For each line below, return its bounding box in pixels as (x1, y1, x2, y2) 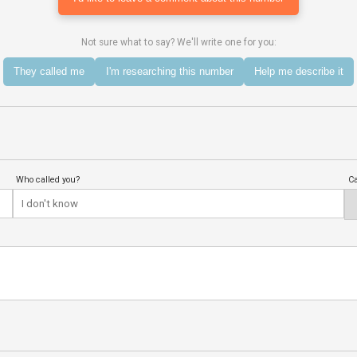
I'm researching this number (105, 65, 233, 78)
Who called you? (15, 175, 80, 186)
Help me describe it (254, 65, 344, 78)
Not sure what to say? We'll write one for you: (80, 37, 277, 49)
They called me (13, 65, 84, 78)
